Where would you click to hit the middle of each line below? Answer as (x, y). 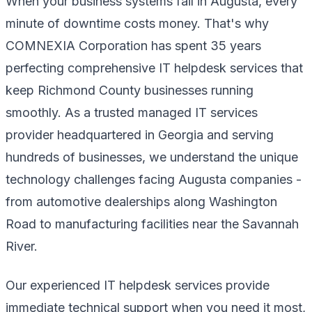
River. (22, 246)
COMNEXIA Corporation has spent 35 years (133, 45)
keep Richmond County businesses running (130, 90)
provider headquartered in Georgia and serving (140, 134)
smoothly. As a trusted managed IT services (132, 112)
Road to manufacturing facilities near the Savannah (152, 224)
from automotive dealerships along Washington (141, 201)
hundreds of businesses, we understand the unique (152, 157)
